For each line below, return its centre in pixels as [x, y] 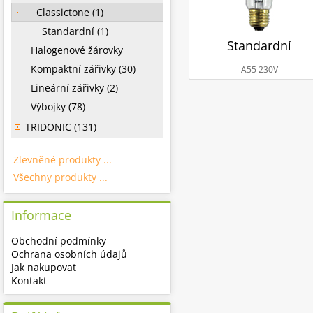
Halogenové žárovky [74, 50]
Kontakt [29, 281]
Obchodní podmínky [59, 241]
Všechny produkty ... [60, 177]
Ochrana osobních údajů [69, 254]
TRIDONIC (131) [61, 127]
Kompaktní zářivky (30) [80, 69]
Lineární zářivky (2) [72, 88]
